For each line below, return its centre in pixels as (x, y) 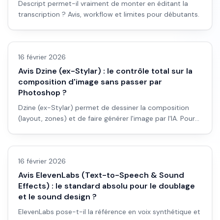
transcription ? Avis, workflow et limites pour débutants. (109, 14)
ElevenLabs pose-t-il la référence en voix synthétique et (109, 212)
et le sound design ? (57, 197)
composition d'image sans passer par (90, 82)
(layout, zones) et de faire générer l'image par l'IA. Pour (107, 118)
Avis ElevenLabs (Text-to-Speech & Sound (101, 175)
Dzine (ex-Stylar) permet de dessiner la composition (104, 108)
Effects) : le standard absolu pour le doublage (107, 186)
